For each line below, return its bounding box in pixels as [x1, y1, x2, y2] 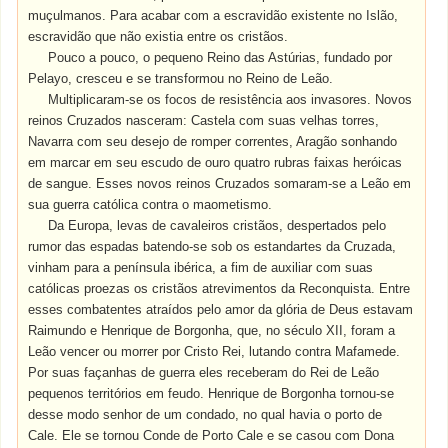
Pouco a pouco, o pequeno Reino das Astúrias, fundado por [48, 50, 393, 65]
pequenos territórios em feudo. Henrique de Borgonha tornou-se [28, 386, 395, 401]
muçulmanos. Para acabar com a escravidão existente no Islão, [28, 8, 399, 23]
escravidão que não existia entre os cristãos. [28, 29, 289, 44]
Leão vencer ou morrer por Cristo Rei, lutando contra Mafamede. [28, 344, 401, 359]
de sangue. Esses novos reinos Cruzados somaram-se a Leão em [28, 176, 412, 191]
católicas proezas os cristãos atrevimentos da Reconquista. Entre [28, 281, 411, 296]
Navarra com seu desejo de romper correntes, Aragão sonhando [28, 134, 398, 149]
